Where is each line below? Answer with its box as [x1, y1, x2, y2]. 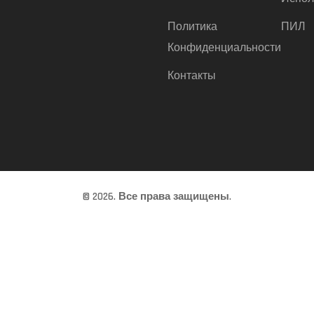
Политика [168, 20, 217, 35]
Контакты [168, 69, 216, 84]
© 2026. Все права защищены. [83, 190, 231, 204]
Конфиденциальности [168, 41, 281, 56]
